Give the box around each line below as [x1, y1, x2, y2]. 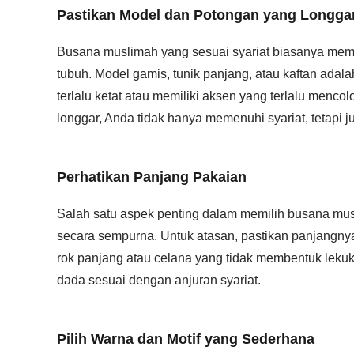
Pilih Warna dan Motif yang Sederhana [57, 331, 314, 347]
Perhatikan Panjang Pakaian [57, 169, 247, 185]
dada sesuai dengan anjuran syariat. [57, 273, 261, 287]
